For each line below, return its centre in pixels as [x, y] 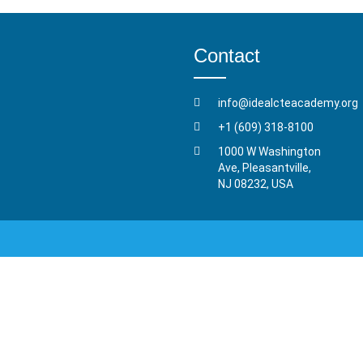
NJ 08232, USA [256, 184]
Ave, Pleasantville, [265, 168]
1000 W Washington [269, 152]
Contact [227, 56]
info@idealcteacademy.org [288, 103]
